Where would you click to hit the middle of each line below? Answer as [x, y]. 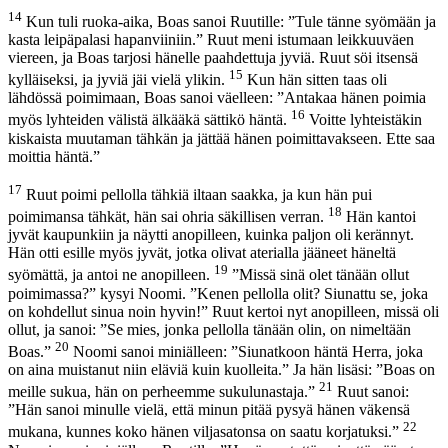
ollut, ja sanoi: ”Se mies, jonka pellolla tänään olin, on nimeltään [209, 329]
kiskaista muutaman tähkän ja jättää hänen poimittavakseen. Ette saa [221, 138]
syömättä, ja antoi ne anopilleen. [111, 275]
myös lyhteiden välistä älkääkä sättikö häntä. [149, 120]
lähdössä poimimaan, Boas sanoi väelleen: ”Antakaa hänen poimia [217, 98]
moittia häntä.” [54, 156]
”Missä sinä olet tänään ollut [318, 275]
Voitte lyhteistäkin [363, 120]
